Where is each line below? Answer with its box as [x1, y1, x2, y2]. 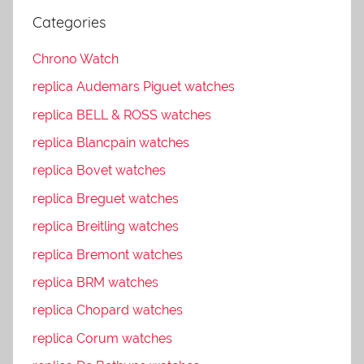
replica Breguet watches [32, 190, 179, 206]
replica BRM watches [32, 274, 158, 290]
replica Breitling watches [32, 219, 179, 235]
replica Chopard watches [32, 302, 183, 318]
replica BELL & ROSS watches [32, 106, 211, 123]
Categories [32, 12, 106, 32]
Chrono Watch [32, 50, 119, 67]
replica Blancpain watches [32, 135, 189, 150]
